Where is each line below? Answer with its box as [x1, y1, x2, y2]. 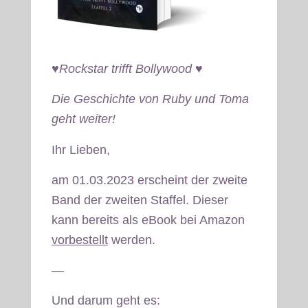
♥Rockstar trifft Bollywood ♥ [51, 61, 203, 76]
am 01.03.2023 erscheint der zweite [51, 173, 247, 187]
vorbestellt [51, 232, 108, 247]
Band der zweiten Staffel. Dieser [51, 192, 228, 207]
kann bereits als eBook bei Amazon [51, 212, 245, 227]
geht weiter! [51, 112, 115, 126]
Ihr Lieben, [51, 142, 110, 157]
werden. [107, 232, 155, 247]
